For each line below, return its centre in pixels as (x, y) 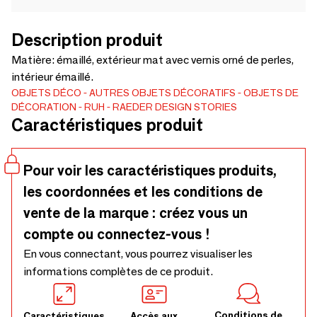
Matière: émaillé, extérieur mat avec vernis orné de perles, (152, 59)
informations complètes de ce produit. (118, 271)
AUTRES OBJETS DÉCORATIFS (162, 92)
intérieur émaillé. (52, 76)
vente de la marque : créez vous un (136, 213)
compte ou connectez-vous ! (117, 234)
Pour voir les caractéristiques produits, (150, 170)
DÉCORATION (44, 106)
